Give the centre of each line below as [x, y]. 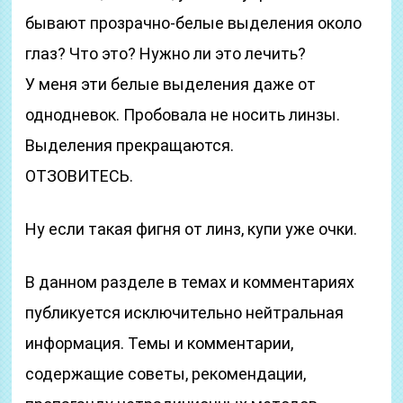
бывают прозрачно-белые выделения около [194, 23]
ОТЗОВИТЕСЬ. [80, 176]
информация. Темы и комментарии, [160, 343]
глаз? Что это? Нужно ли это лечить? [166, 54]
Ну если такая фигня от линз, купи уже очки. [192, 229]
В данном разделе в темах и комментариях [190, 282]
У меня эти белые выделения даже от [171, 84]
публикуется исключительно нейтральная [185, 313]
